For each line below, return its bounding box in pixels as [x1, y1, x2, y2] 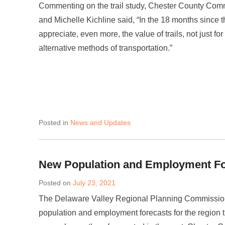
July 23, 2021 [73, 179, 116, 187]
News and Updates [70, 119, 131, 127]
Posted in [39, 119, 70, 127]
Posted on [39, 179, 73, 187]
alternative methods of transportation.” [39, 44, 172, 52]
